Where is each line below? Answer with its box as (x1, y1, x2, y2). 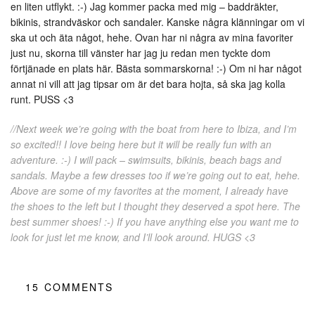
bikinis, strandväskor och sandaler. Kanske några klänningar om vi (11, 15, 304, 30)
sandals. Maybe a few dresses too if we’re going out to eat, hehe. (11, 168, 300, 183)
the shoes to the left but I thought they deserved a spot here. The (11, 199, 300, 214)
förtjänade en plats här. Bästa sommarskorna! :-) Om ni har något (11, 61, 302, 76)
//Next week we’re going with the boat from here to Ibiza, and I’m (11, 122, 297, 136)
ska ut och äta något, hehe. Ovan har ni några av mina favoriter (11, 30, 293, 45)
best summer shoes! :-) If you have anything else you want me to (11, 214, 299, 229)
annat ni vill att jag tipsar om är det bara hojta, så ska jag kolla (11, 77, 285, 91)
